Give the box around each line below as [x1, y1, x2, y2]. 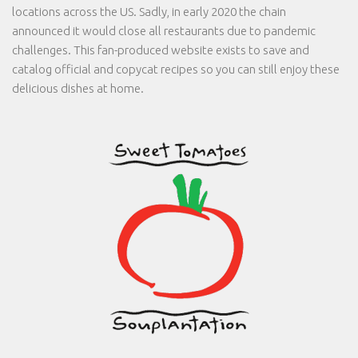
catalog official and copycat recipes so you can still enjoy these [12, 62, 340, 77]
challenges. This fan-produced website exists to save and [12, 43, 309, 58]
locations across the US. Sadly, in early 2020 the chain [12, 5, 286, 19]
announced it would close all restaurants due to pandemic [12, 24, 316, 38]
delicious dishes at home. [12, 82, 144, 96]
